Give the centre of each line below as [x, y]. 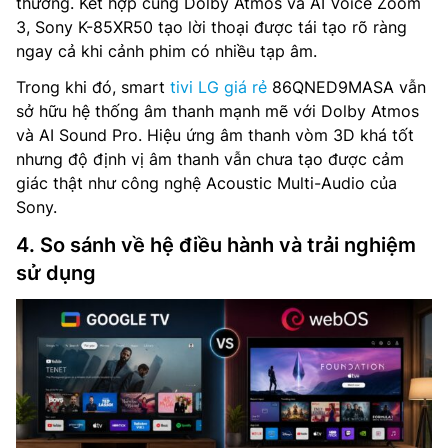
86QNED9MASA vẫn [346, 86]
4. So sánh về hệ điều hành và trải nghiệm [216, 244]
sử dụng [56, 272]
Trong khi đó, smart [93, 86]
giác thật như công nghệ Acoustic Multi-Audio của [206, 182]
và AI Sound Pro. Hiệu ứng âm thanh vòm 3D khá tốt [215, 134]
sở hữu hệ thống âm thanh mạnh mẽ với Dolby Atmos [217, 110]
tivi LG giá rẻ [218, 86]
